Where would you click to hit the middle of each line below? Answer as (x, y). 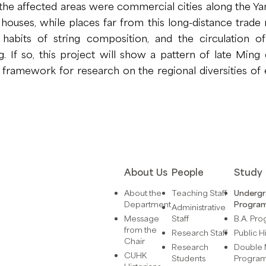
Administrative (199, 207)
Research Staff (199, 232)
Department (148, 204)
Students (189, 258)
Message (142, 218)
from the (140, 229)
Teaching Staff (199, 193)
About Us (146, 172)
